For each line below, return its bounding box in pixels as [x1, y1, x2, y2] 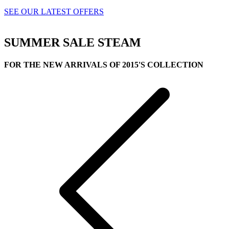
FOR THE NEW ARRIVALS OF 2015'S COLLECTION [4, 60, 203, 70]
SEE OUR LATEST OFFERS [4, 7, 104, 16]
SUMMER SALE [4, 36, 95, 50]
